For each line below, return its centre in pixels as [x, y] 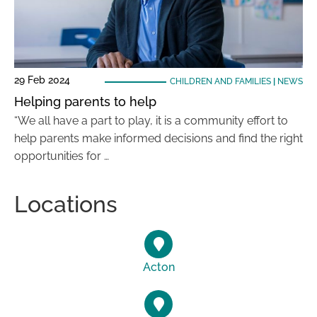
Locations [66, 204]
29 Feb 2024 [42, 80]
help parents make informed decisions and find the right [158, 138]
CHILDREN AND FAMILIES [220, 81]
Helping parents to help [85, 102]
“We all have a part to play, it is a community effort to [151, 121]
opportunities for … [62, 156]
